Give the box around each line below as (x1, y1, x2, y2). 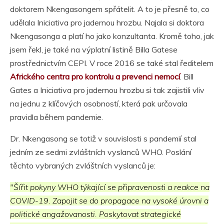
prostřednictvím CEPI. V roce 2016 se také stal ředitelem (10, 57, 213, 68)
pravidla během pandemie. (10, 111, 103, 122)
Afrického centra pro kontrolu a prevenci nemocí (10, 71, 180, 81)
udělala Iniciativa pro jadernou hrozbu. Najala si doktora (10, 17, 204, 27)
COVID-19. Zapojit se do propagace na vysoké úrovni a (10, 195, 208, 205)
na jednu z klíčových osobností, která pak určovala (10, 98, 187, 108)
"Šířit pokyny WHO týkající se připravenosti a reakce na (10, 181, 209, 192)
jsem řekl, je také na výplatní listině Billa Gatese (10, 44, 177, 54)
